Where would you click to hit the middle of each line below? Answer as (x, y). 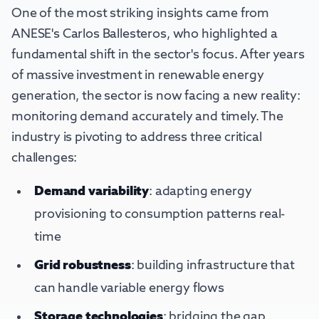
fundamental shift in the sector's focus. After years (158, 55)
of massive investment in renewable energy (138, 76)
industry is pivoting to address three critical (137, 138)
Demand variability (92, 192)
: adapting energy (200, 192)
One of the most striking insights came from (141, 14)
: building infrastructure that (213, 266)
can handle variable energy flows (129, 289)
